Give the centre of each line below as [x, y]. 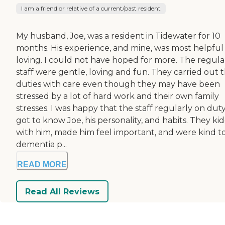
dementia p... [41, 145]
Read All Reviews [62, 191]
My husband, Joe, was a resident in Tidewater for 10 [118, 36]
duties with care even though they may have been [118, 84]
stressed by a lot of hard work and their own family [118, 96]
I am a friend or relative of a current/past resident [91, 9]
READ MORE [42, 165]
